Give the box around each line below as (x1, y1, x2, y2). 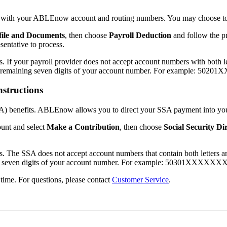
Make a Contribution (47, 123, 120, 132)
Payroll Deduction (109, 30, 173, 40)
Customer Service (112, 175, 169, 184)
